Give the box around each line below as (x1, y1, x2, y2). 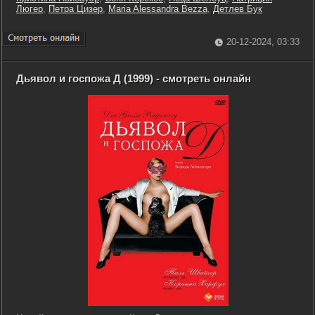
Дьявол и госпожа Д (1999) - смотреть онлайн (16, 72, 251, 84)
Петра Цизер (49, 4, 103, 14)
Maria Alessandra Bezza (108, 4, 207, 14)
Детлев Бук (213, 4, 262, 14)
